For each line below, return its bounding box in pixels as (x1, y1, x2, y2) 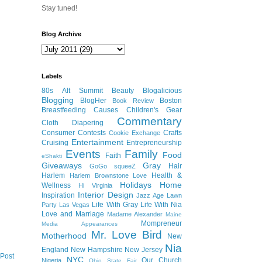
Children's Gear (126, 106, 182, 115)
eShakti (42, 153, 62, 160)
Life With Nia (140, 201, 182, 209)
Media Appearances (42, 220, 118, 227)
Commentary (117, 115, 182, 128)
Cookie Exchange (109, 129, 160, 137)
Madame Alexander (107, 211, 163, 218)
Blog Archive (42, 30, 81, 38)
